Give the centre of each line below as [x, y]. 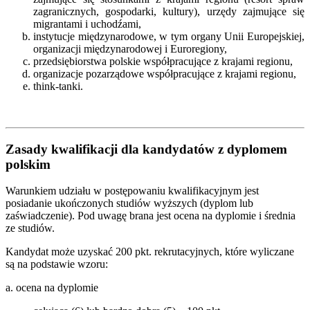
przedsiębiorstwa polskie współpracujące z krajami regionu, [163, 61]
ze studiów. [30, 228]
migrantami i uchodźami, [87, 24]
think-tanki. [58, 86]
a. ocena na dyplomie [52, 288]
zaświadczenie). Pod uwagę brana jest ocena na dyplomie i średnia [151, 216]
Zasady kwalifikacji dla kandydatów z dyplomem [146, 149]
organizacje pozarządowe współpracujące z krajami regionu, [165, 73]
